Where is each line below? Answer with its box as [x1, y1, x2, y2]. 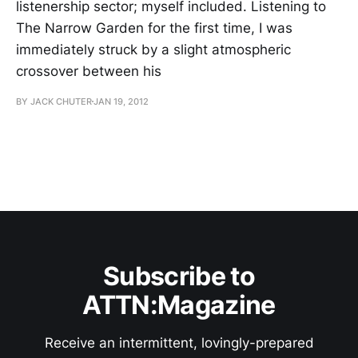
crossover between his [16, 62, 161, 79]
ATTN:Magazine [82, 289, 276, 320]
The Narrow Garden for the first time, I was [16, 19, 292, 36]
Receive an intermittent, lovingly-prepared [44, 335, 314, 351]
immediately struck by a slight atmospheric [16, 41, 291, 58]
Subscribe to [102, 261, 256, 292]
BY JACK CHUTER [16, 95, 92, 107]
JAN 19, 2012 [93, 95, 149, 107]
